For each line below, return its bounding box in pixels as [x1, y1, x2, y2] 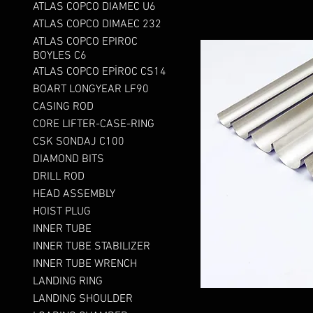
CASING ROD [32, 100, 94, 114]
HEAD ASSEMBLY [32, 187, 115, 201]
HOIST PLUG [32, 205, 91, 219]
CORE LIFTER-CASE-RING [32, 117, 154, 131]
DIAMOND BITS [32, 152, 104, 166]
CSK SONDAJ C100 [32, 135, 124, 149]
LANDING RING [32, 275, 103, 289]
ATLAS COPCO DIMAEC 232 [32, 17, 161, 31]
